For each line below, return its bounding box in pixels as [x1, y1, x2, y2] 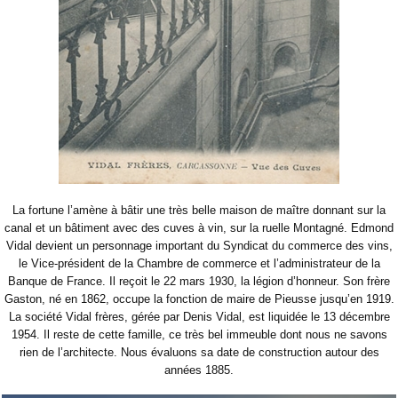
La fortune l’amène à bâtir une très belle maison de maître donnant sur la [12, 203, 386, 217]
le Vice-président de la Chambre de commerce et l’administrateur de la [18, 256, 380, 270]
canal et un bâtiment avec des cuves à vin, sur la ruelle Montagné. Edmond [4, 220, 394, 235]
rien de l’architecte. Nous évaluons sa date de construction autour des [19, 345, 379, 359]
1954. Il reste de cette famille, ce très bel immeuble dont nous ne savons [11, 327, 387, 341]
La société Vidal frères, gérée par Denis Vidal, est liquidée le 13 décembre [8, 309, 390, 323]
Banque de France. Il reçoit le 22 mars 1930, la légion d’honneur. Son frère [8, 274, 390, 288]
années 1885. [164, 362, 234, 377]
